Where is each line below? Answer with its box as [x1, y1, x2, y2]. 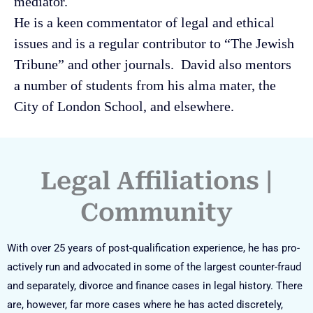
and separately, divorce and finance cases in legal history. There [7, 279, 303, 292]
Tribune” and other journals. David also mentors [14, 56, 291, 72]
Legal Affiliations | [40, 166, 273, 196]
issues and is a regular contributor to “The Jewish [14, 35, 294, 51]
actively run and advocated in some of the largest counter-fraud [7, 260, 301, 273]
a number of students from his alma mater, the [14, 77, 276, 93]
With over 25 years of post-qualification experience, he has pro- [7, 241, 300, 254]
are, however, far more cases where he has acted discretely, [7, 298, 283, 311]
